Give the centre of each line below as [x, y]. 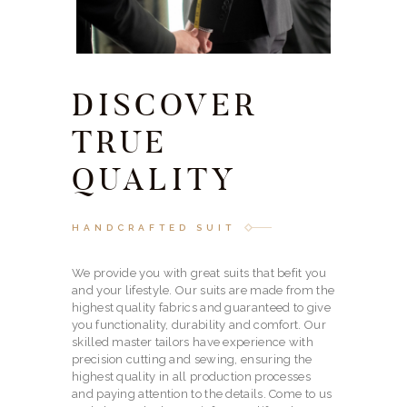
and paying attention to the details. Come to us [202, 394]
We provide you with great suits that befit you [199, 273]
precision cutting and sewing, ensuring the [192, 360]
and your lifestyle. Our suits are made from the [203, 291]
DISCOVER [165, 104]
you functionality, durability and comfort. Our [199, 325]
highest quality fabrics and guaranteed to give [201, 308]
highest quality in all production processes [191, 377]
